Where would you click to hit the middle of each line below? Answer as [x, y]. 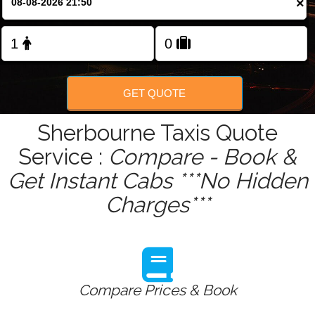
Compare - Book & [202, 157]
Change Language [162, 7]
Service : [63, 157]
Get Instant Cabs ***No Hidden [157, 181]
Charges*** [157, 205]
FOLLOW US [157, 51]
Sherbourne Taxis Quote [157, 133]
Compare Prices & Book [157, 290]
